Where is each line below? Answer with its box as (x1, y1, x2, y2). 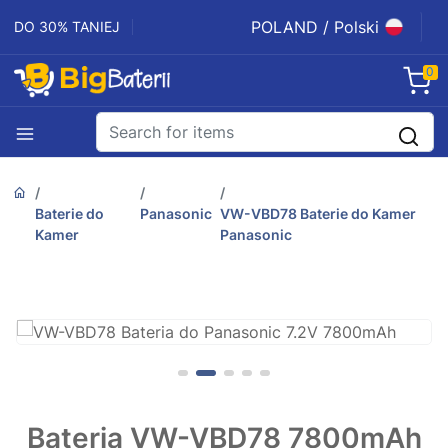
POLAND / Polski (251, 17, 379, 37)
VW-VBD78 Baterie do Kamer (220, 205, 417, 223)
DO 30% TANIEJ (14, 18, 120, 35)
